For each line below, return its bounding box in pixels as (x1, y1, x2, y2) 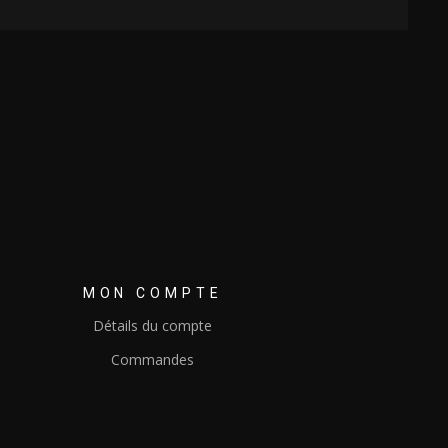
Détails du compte (93, 316, 213, 336)
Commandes (111, 350, 195, 370)
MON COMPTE (82, 285, 223, 302)
